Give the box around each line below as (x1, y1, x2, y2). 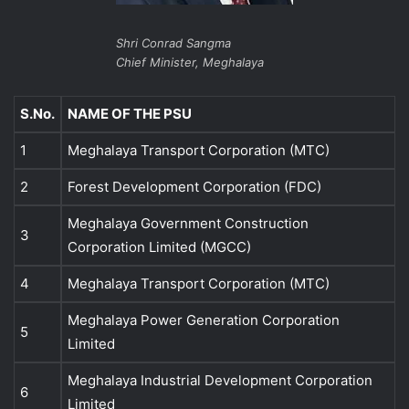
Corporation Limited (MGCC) (68, 237, 251, 256)
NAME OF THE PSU (68, 104, 192, 122)
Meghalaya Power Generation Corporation (68, 310, 340, 329)
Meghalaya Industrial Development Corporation (68, 371, 372, 389)
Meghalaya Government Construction (68, 214, 309, 232)
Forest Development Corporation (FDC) (68, 177, 321, 195)
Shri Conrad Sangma (116, 35, 231, 50)
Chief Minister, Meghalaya (116, 54, 264, 69)
